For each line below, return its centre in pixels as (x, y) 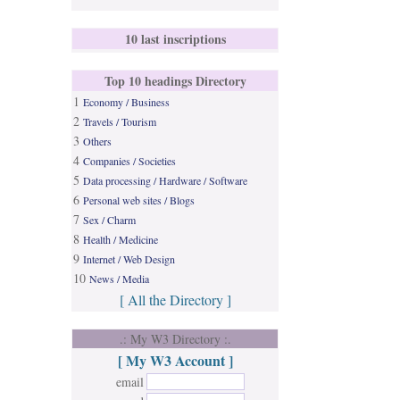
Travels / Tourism (120, 121)
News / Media (119, 279)
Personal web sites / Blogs (139, 200)
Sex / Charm (109, 220)
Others (97, 141)
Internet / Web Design (129, 259)
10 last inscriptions (175, 39)
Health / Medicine (121, 239)
